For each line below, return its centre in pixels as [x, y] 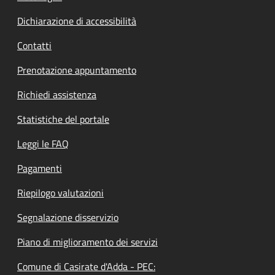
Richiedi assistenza [57, 95]
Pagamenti [40, 168]
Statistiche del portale [63, 119]
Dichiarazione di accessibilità [77, 21]
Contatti [34, 45]
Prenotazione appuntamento [77, 70]
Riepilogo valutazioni [60, 193]
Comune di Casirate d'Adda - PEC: [86, 266]
